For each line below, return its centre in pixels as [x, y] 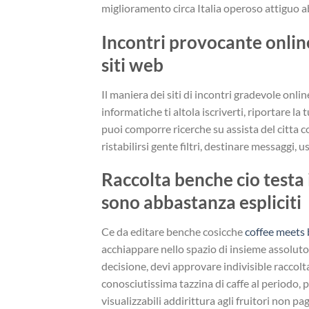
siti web [132, 64]
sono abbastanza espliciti [201, 202]
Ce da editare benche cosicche [173, 232]
